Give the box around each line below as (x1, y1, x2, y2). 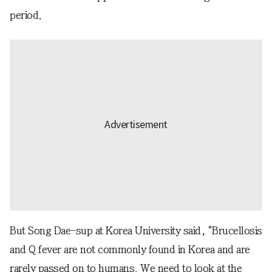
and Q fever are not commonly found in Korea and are (10, 243, 250, 255)
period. (10, 9, 42, 21)
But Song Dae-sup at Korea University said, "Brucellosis (10, 225, 262, 236)
